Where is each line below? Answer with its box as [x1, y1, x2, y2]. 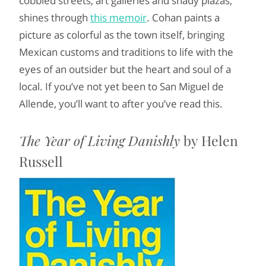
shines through [19, 11, 90, 24]
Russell [19, 152, 63, 170]
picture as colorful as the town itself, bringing [19, 28, 224, 42]
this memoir [90, 11, 147, 24]
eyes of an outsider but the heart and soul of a [19, 62, 231, 76]
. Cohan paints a [147, 11, 220, 24]
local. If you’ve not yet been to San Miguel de [19, 80, 224, 93]
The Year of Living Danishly [19, 131, 180, 150]
